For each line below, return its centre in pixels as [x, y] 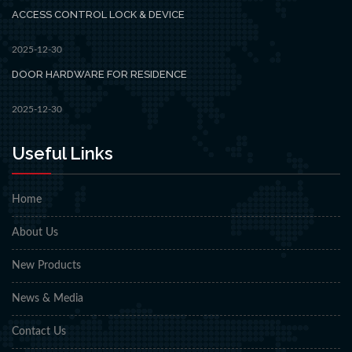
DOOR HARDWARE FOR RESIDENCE [99, 74]
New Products [46, 265]
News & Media [48, 298]
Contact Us [39, 331]
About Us [35, 232]
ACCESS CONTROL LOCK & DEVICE [98, 14]
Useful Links [62, 153]
